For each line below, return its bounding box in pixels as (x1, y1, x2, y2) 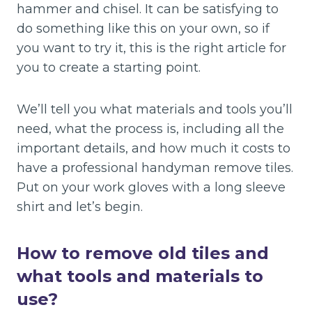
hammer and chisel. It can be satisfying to (17, 1, 279, 17)
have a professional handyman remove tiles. (17, 160, 293, 175)
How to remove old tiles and (17, 243, 269, 263)
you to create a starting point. (17, 60, 201, 75)
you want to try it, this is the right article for (17, 40, 286, 56)
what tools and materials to (17, 266, 263, 286)
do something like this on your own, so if (17, 21, 270, 36)
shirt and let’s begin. (17, 199, 143, 214)
